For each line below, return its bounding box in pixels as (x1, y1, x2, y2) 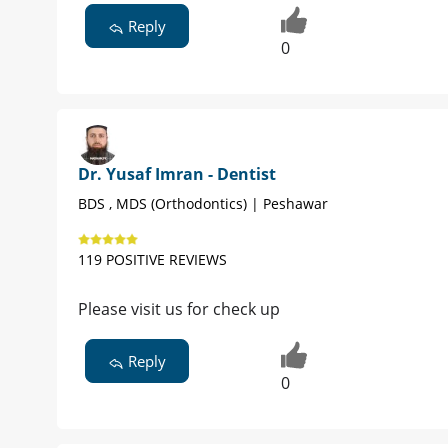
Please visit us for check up (78, 297, 280, 320)
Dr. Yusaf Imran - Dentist (78, 162, 276, 185)
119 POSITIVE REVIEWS (78, 249, 227, 269)
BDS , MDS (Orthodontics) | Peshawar (78, 193, 328, 213)
